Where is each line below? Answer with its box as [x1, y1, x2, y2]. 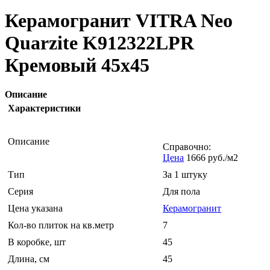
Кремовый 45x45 [5, 54, 149, 77]
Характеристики [8, 103, 81, 114]
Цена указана [8, 203, 63, 214]
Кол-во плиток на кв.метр [8, 220, 114, 231]
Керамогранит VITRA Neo [5, 10, 233, 32]
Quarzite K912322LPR [5, 32, 194, 54]
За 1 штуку [163, 169, 207, 180]
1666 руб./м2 [184, 152, 238, 163]
